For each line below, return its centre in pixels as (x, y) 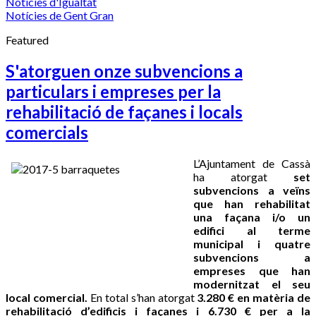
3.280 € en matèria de (254, 297)
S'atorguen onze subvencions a (124, 71)
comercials (47, 132)
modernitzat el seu (252, 284)
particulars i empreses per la (113, 91)
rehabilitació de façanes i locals (124, 111)
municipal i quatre (252, 243)
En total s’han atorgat (144, 297)
